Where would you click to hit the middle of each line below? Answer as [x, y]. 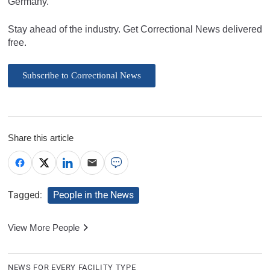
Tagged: [26, 195]
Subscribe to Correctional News [82, 75]
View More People [44, 227]
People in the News [93, 195]
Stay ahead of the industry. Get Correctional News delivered [135, 29]
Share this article [41, 137]
